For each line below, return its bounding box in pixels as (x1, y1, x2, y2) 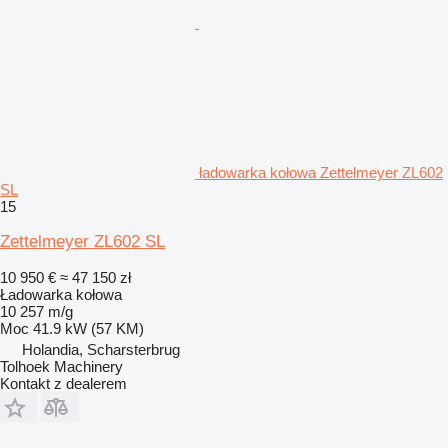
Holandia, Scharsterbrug (22, 340, 180, 358)
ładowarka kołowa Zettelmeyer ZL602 (199, 163, 443, 181)
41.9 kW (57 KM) (33, 319, 144, 337)
